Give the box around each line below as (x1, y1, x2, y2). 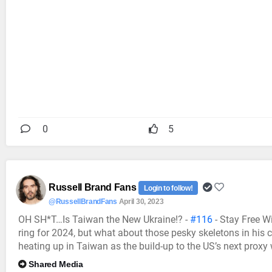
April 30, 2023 (118, 197, 164, 206)
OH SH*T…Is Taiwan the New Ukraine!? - (18, 213, 190, 225)
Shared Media (29, 259, 83, 269)
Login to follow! (144, 183, 193, 192)
